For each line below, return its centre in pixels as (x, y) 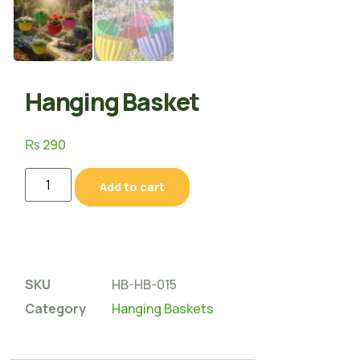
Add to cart (133, 187)
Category (55, 309)
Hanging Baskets (163, 309)
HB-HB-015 (144, 285)
